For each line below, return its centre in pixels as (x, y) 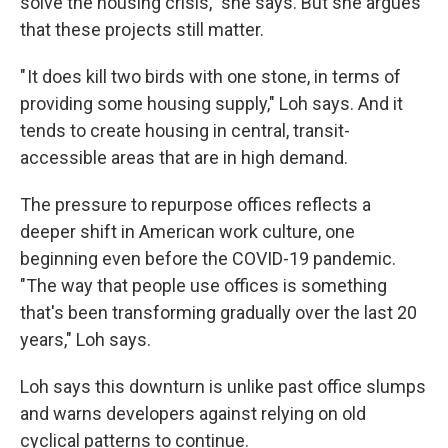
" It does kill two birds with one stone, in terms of (210, 76)
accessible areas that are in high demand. (184, 157)
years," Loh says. (85, 339)
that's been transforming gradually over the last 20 (218, 312)
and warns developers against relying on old (193, 413)
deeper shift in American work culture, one (187, 231)
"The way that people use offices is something (203, 285)
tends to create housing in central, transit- (185, 130)
